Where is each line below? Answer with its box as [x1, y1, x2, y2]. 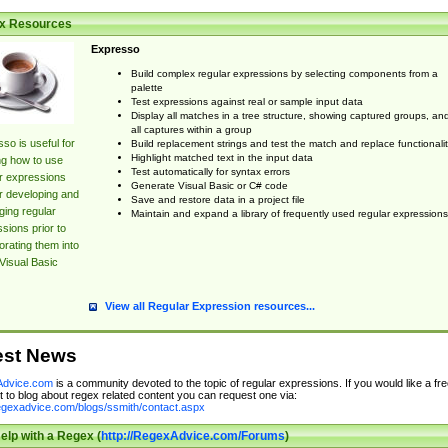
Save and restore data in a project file [130, 194, 305, 206]
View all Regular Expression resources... [104, 300, 315, 313]
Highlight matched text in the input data [130, 152, 313, 164]
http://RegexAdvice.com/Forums [100, 429, 285, 444]
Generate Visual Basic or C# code [130, 180, 288, 192]
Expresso [90, 43, 140, 56]
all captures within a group [130, 124, 252, 136]
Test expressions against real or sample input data [130, 96, 363, 108]
